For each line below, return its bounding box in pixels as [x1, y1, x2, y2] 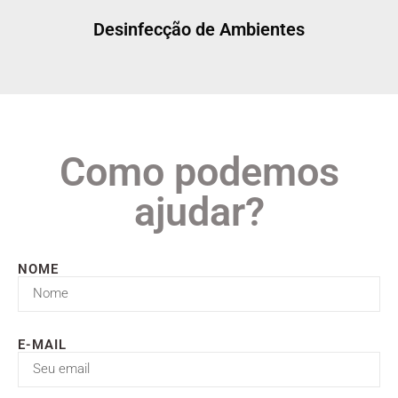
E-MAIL [18, 336, 67, 353]
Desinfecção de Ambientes [93, 18, 305, 40]
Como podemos [59, 147, 339, 195]
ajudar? [133, 187, 265, 235]
